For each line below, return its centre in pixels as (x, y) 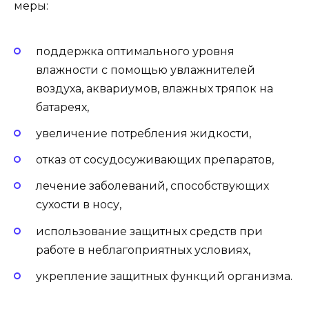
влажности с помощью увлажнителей (146, 70)
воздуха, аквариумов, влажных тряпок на (154, 88)
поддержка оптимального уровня (135, 51)
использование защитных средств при (149, 231)
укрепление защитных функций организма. (164, 276)
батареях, (62, 107)
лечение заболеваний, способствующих (152, 186)
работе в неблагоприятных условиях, (143, 250)
